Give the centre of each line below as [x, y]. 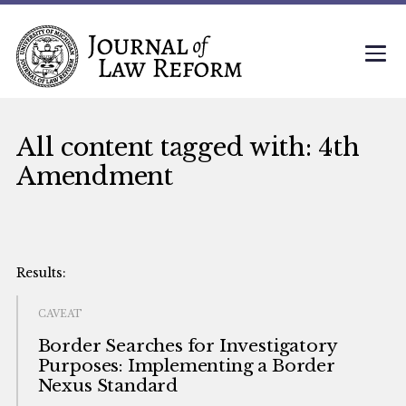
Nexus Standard [107, 386]
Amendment [95, 175]
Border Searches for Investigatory [187, 346]
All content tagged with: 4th [188, 146]
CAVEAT [60, 314]
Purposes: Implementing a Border [186, 366]
